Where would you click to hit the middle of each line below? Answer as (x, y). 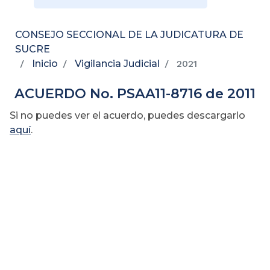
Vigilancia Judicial (117, 63)
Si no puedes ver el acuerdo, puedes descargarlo (127, 115)
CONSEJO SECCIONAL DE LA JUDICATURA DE (129, 34)
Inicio (45, 63)
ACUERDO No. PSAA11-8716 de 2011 (135, 93)
